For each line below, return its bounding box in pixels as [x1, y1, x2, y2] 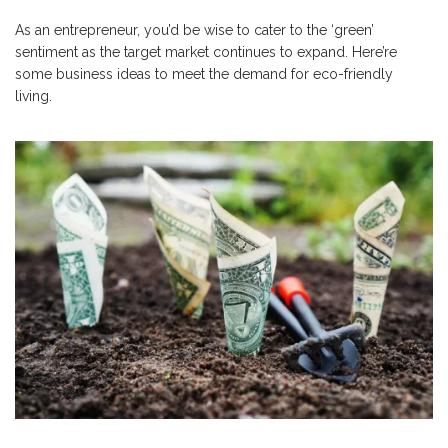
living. [15, 88, 52, 104]
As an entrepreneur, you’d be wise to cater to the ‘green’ [15, 22, 374, 38]
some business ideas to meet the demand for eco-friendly [15, 66, 393, 82]
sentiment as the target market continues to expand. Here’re [15, 44, 397, 60]
